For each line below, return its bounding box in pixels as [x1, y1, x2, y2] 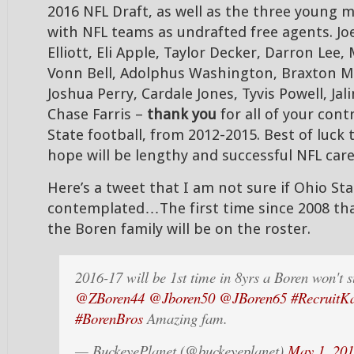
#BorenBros [75, 308, 143, 328]
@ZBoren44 [75, 288, 145, 307]
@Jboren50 [149, 288, 215, 307]
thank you [147, 106, 217, 123]
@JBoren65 [219, 288, 287, 307]
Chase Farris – [47, 106, 147, 123]
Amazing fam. [143, 308, 228, 328]
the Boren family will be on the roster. [47, 220, 311, 238]
